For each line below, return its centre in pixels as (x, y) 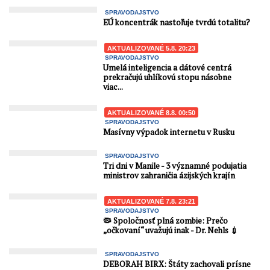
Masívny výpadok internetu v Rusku (169, 132)
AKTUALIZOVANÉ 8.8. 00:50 (152, 113)
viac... (113, 87)
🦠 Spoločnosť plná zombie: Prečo (166, 221)
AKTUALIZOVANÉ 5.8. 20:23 (152, 49)
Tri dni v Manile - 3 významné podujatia (175, 166)
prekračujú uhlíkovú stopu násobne (168, 77)
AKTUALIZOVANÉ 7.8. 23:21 (152, 202)
